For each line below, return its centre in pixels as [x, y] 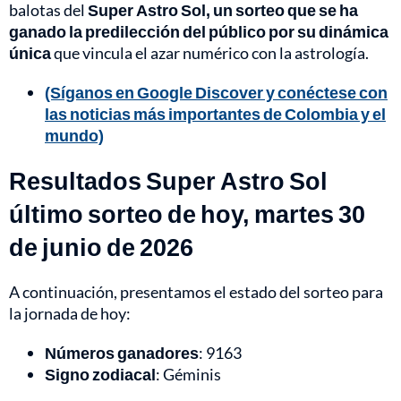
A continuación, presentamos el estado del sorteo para [196, 292]
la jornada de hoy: [70, 314]
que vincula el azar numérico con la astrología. [210, 53]
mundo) [74, 136]
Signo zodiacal [100, 375]
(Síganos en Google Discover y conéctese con [216, 93]
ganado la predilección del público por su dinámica [199, 32]
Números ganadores [122, 353]
